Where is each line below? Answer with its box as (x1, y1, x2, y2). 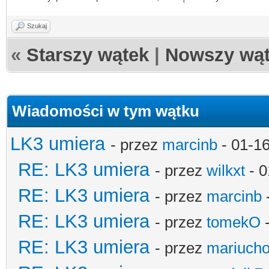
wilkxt (207, 161, 245, 180)
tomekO (207, 213, 261, 231)
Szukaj (27, 22, 47, 29)
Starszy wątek (26, 44, 149, 65)
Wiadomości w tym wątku (12, 101, 199, 120)
